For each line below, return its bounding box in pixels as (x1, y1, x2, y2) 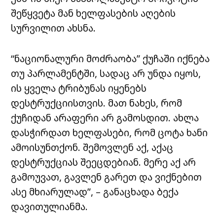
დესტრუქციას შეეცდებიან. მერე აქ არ (11, 155, 196, 169)
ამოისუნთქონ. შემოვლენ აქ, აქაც (11, 141, 174, 154)
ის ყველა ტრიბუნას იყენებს (11, 81, 147, 95)
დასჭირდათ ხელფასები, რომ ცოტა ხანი (11, 126, 208, 140)
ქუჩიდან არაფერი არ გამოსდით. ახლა (11, 111, 199, 125)
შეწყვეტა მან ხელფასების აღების (11, 6, 176, 20)
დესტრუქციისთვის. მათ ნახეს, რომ (11, 96, 183, 110)
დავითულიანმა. (11, 200, 88, 214)
